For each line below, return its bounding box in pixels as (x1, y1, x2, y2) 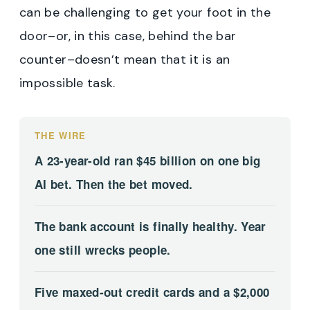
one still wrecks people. (35, 241, 171, 258)
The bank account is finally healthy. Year (35, 217, 266, 235)
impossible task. (19, 74, 116, 91)
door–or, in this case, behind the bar (19, 27, 237, 44)
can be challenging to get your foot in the (19, 3, 271, 21)
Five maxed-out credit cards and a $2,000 (35, 283, 270, 300)
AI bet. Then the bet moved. (35, 175, 193, 192)
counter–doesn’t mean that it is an (19, 51, 230, 68)
